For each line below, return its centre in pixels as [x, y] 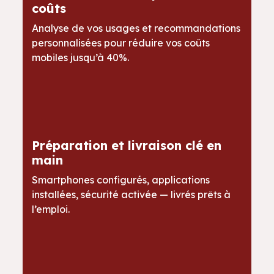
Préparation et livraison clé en [127, 146]
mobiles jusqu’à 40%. [81, 58]
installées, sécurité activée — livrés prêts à [131, 195]
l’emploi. [54, 209]
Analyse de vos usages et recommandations [136, 28]
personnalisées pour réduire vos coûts [121, 43]
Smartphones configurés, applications [121, 180]
